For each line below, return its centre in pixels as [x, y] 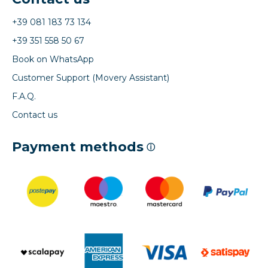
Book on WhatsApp [53, 59]
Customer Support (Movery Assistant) [91, 77]
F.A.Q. [24, 96]
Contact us [35, 115]
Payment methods [78, 147]
